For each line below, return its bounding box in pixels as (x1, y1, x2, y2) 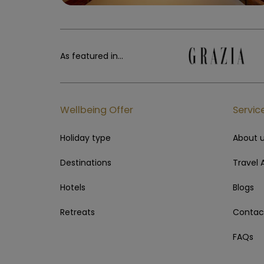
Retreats (60, 206, 95, 218)
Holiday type (60, 131, 111, 144)
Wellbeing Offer (60, 103, 133, 117)
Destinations (60, 156, 111, 169)
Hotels (60, 181, 85, 193)
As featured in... (60, 49, 123, 62)
